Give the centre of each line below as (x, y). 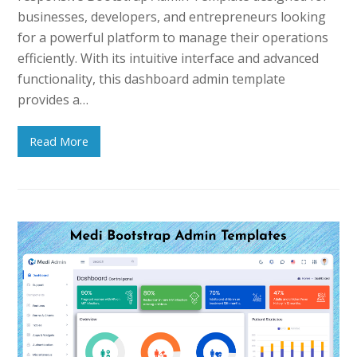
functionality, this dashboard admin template (152, 78)
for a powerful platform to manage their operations (173, 37)
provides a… (53, 99)
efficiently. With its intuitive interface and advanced (169, 58)
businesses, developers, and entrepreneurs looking (172, 16)
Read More (59, 141)
